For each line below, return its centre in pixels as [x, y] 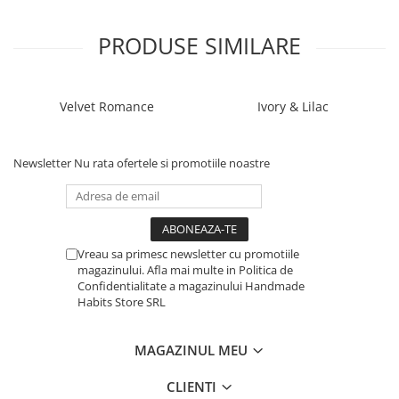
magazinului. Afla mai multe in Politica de [185, 270]
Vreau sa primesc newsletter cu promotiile [188, 254]
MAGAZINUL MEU [193, 350]
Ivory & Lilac [293, 107]
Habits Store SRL [122, 302]
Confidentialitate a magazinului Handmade [191, 286]
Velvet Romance [106, 107]
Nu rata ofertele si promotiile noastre [172, 163]
